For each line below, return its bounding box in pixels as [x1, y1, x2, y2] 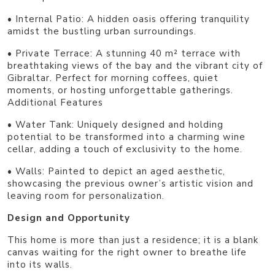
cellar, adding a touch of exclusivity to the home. [7, 142, 242, 155]
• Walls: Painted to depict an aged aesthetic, [7, 165, 225, 177]
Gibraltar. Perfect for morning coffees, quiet [7, 71, 219, 84]
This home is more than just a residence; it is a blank [7, 233, 258, 246]
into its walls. [7, 258, 72, 271]
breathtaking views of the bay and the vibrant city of [7, 59, 263, 72]
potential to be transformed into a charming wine [7, 130, 246, 143]
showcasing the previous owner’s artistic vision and [7, 177, 254, 190]
